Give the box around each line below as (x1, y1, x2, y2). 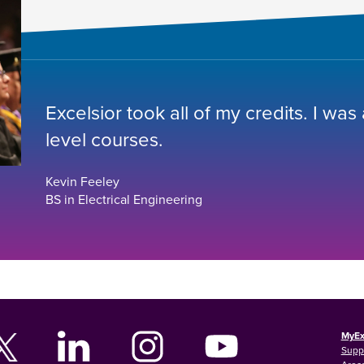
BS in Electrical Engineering (45, 189, 202, 208)
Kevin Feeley (45, 171, 119, 190)
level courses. (45, 124, 163, 153)
